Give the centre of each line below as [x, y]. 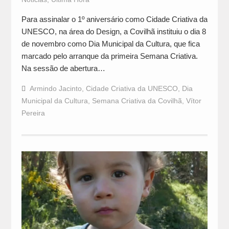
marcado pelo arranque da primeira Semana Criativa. [109, 56]
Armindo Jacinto [55, 88]
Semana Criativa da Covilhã [137, 100]
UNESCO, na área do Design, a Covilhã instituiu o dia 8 [113, 31]
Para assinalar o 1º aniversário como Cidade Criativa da [114, 19]
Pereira [33, 113]
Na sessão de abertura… [63, 68]
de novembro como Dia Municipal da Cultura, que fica [110, 43]
